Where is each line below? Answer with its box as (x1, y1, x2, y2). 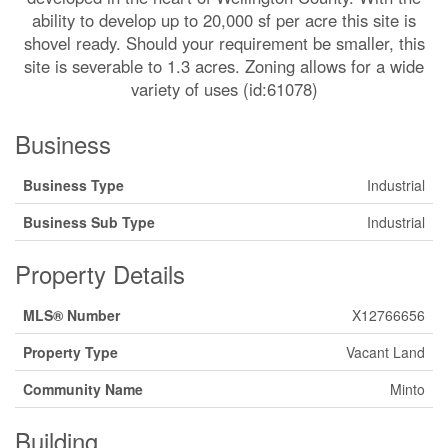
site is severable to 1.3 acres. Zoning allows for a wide (24, 53, 424, 78)
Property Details (15, 255, 185, 291)
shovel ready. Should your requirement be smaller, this (23, 30, 425, 55)
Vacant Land (346, 341, 425, 362)
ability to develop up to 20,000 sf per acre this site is (32, 7, 416, 32)
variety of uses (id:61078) (130, 76, 318, 101)
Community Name (23, 378, 143, 399)
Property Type (23, 341, 118, 362)
